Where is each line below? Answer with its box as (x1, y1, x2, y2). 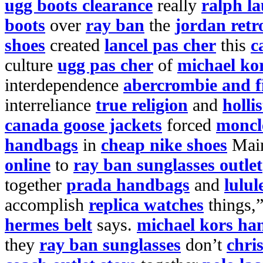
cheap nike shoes (101, 135, 227, 154)
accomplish (5, 195, 89, 214)
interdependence (5, 75, 123, 95)
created (45, 35, 104, 55)
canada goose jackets (5, 115, 162, 134)
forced (162, 115, 216, 134)
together (5, 175, 66, 194)
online (5, 155, 50, 174)
